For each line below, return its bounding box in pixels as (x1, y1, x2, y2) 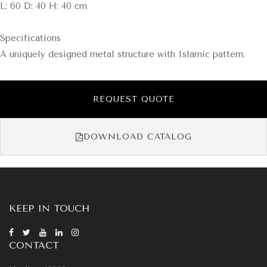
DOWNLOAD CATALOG (83, 132, 192, 142)
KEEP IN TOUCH (9, 203, 89, 214)
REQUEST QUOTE (92, 94, 175, 104)
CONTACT (9, 240, 59, 251)
